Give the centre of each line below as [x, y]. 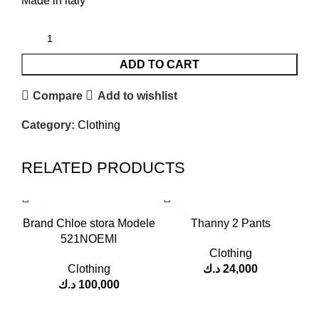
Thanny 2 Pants [230, 224]
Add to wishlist [137, 95]
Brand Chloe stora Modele [89, 224]
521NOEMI [89, 239]
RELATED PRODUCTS [103, 168]
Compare [58, 95]
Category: [48, 125]
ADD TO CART [159, 65]
